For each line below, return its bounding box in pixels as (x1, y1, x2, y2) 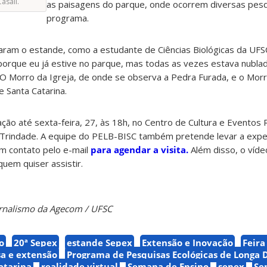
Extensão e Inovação (142, 237, 233, 249)
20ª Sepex (14, 237, 57, 249)
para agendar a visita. (91, 144, 188, 156)
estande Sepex (67, 237, 132, 249)
